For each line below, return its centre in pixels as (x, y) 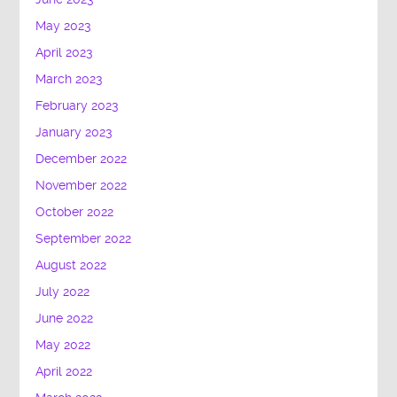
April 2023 (64, 53)
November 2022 (82, 186)
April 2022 (64, 372)
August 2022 (71, 266)
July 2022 (63, 292)
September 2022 (84, 239)
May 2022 (63, 346)
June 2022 (65, 319)
